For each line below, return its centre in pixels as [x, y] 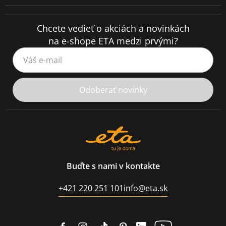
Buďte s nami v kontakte [113, 166]
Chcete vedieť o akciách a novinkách [113, 28]
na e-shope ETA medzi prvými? [113, 41]
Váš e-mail [30, 52]
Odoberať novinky [113, 90]
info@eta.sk [146, 188]
